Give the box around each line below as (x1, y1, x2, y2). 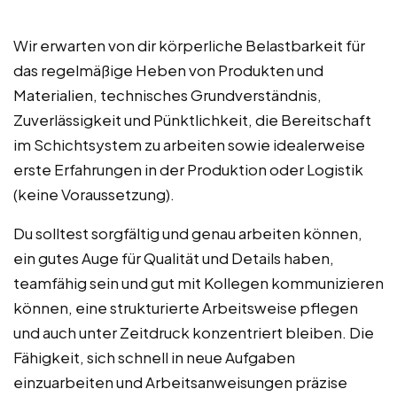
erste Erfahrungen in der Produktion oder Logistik (13, 159, 363, 179)
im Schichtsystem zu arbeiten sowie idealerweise (13, 134, 365, 154)
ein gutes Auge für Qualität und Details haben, (13, 247, 334, 268)
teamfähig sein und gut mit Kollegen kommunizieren (13, 272, 384, 292)
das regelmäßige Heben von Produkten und (13, 59, 323, 80)
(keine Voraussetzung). (13, 183, 175, 204)
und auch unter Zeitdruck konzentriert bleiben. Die (13, 322, 374, 342)
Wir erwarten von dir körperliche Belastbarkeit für (13, 35, 365, 55)
